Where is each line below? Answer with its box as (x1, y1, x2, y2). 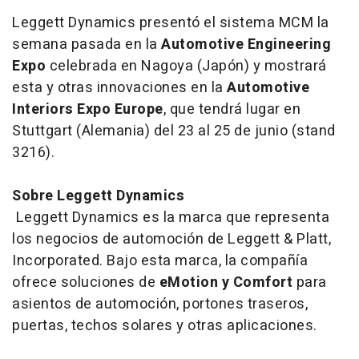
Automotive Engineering (161, 33, 331, 55)
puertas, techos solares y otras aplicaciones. (12, 314, 317, 337)
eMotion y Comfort (159, 271, 292, 293)
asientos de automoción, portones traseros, (12, 292, 308, 315)
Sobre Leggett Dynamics (12, 184, 184, 207)
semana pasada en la (12, 33, 161, 55)
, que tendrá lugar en (163, 98, 301, 120)
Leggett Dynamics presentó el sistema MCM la (12, 11, 329, 34)
